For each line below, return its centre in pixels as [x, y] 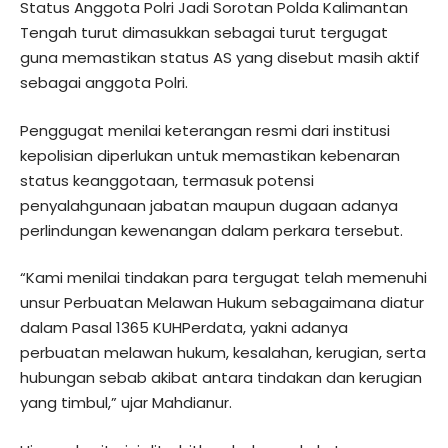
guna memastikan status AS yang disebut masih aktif [220, 58]
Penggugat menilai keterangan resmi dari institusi [205, 130]
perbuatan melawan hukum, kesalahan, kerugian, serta [223, 353]
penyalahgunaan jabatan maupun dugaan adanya [209, 205]
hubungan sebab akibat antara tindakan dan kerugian [221, 378]
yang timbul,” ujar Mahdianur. [126, 403]
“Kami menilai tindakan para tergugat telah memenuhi [223, 278]
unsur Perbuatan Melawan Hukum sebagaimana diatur [222, 303]
